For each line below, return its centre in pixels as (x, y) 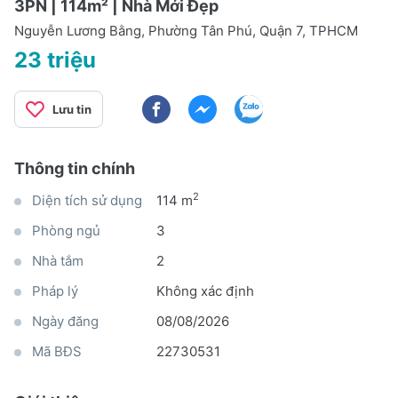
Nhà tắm (58, 260)
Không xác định (205, 291)
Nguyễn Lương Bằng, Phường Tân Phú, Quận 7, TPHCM (186, 30)
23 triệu (55, 60)
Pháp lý (55, 291)
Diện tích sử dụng (87, 200)
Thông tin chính (75, 168)
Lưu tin (72, 109)
